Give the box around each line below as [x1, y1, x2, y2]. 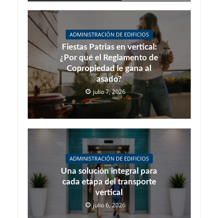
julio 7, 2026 [93, 88, 126, 96]
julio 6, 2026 [93, 201, 126, 209]
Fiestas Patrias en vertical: [61, 43, 157, 52]
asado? [96, 75, 122, 84]
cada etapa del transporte [62, 177, 156, 186]
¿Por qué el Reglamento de [60, 54, 158, 62]
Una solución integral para [61, 166, 157, 175]
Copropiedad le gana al [67, 64, 151, 73]
